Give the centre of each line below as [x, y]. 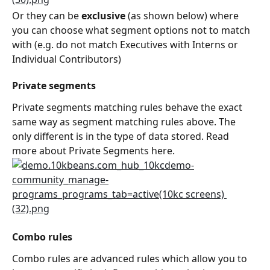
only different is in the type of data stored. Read [122, 137]
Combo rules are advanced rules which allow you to [131, 259]
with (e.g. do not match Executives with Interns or [126, 45]
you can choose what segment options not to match [132, 30]
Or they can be [47, 16]
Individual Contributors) [67, 59]
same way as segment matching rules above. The [125, 122]
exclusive [103, 16]
